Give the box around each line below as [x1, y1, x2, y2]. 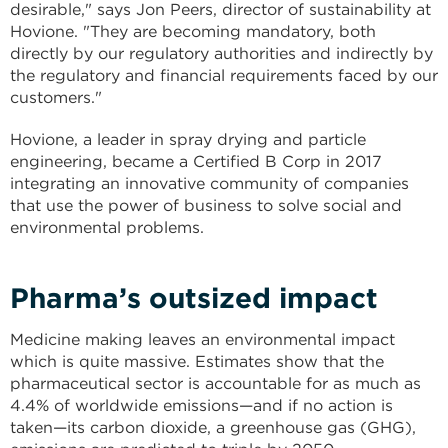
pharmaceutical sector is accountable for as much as [10, 374, 421, 393]
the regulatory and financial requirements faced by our [10, 66, 438, 85]
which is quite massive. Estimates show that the [10, 352, 384, 371]
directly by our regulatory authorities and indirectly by [10, 44, 433, 63]
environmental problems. [10, 218, 204, 237]
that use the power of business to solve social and [10, 196, 402, 215]
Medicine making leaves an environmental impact [10, 330, 395, 349]
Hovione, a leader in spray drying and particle [10, 130, 366, 149]
